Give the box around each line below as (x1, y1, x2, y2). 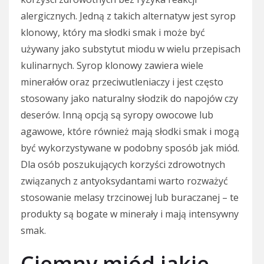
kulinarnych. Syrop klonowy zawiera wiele (21, 58, 203, 72)
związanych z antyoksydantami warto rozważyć (21, 174, 228, 187)
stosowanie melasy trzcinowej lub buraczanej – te (21, 190, 239, 204)
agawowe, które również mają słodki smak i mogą (21, 124, 239, 138)
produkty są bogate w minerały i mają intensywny (21, 207, 239, 220)
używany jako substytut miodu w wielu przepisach (21, 42, 240, 55)
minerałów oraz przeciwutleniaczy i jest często (21, 75, 223, 88)
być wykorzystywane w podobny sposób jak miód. (21, 141, 239, 154)
